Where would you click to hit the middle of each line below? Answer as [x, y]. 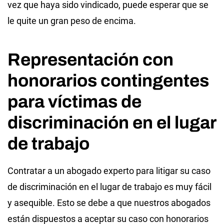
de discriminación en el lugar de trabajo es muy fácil [109, 186]
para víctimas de [74, 101]
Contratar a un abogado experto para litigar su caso [109, 170]
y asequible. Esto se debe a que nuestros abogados [109, 202]
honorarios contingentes [108, 80]
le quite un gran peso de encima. [72, 20]
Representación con [90, 59]
